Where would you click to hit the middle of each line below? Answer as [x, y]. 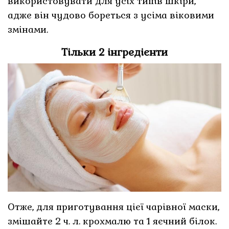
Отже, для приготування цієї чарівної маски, [114, 207]
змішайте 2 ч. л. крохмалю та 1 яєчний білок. [112, 221]
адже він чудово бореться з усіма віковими [111, 15]
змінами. [28, 29]
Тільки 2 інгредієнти [114, 52]
